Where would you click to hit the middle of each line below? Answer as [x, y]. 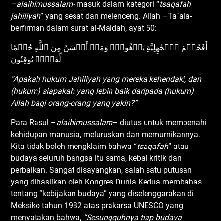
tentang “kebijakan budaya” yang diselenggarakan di [103, 193]
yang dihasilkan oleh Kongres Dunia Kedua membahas [107, 182]
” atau [179, 146]
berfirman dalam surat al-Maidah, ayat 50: [84, 28]
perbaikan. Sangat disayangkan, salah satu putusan [102, 170]
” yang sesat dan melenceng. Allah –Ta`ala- [116, 16]
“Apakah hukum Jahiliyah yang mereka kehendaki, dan [106, 79]
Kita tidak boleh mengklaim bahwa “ [74, 146]
